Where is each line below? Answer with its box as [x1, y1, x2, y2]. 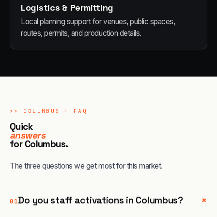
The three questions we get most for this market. [10, 161, 163, 170]
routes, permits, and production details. [21, 29, 141, 38]
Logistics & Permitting [21, 2, 114, 13]
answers [10, 129, 46, 141]
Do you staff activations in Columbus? [18, 194, 183, 206]
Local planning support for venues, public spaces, [21, 17, 175, 26]
